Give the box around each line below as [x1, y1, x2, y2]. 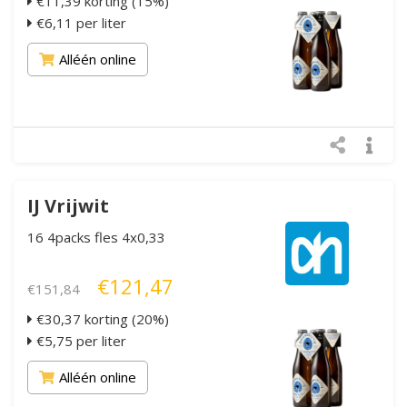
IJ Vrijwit [27, 193, 109, 218]
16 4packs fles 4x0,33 [27, 227, 165, 246]
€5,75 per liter [33, 331, 126, 350]
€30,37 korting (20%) [33, 309, 169, 328]
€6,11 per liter [33, 13, 126, 32]
